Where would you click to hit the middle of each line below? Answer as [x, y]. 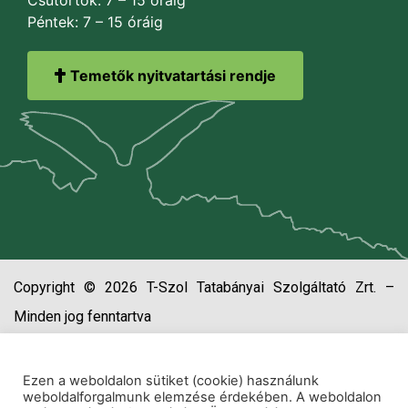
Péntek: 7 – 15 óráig [95, 21]
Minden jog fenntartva [82, 316]
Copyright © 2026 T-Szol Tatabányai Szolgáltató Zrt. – [204, 287]
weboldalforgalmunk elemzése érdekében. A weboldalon [202, 397]
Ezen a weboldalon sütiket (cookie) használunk [171, 381]
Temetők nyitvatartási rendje [173, 75]
